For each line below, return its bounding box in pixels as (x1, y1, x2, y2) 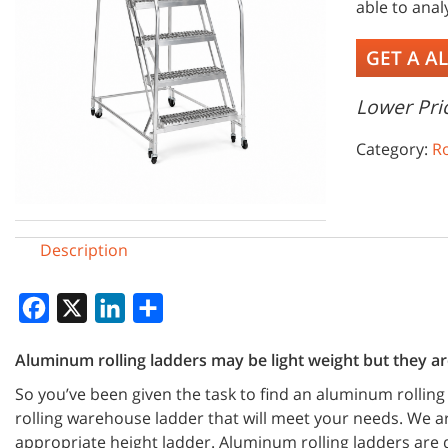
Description (40, 239, 128, 261)
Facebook (49, 297, 121, 319)
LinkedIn (125, 297, 188, 319)
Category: (356, 137, 433, 160)
